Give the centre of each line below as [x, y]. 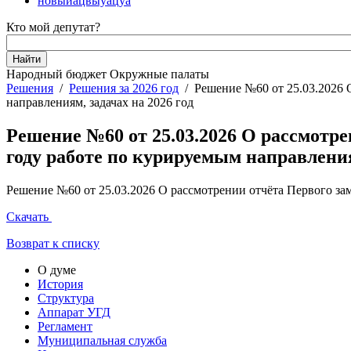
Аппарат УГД [74, 312]
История [60, 284]
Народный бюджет [56, 74]
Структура [66, 298]
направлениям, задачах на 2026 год [100, 102]
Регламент [65, 326]
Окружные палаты [159, 74]
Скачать [27, 216]
